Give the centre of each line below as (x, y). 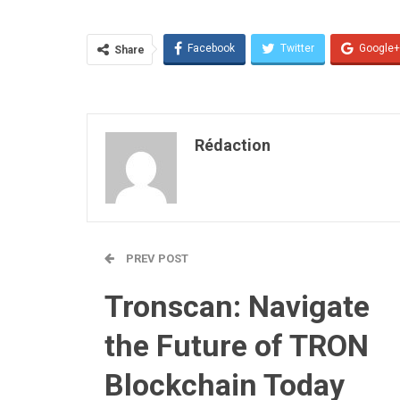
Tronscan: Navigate (237, 306)
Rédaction (233, 145)
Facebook (211, 48)
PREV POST (156, 258)
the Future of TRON (237, 345)
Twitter (297, 48)
